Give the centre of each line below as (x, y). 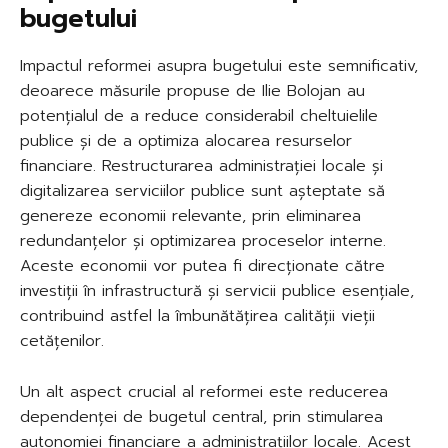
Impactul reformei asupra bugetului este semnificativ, (219, 66)
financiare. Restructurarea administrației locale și (201, 166)
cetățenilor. (62, 341)
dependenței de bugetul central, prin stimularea (201, 417)
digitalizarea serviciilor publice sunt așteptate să (202, 191)
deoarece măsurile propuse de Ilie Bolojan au (192, 91)
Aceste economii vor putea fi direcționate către (202, 266)
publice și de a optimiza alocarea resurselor (186, 141)
